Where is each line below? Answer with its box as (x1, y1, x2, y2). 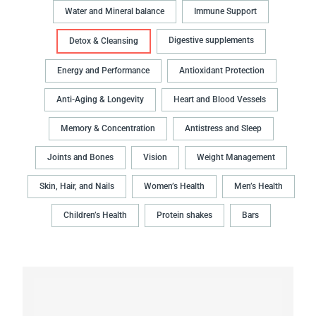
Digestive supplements (168, 35, 254, 46)
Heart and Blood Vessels (173, 95, 266, 105)
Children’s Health (63, 210, 127, 221)
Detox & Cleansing (68, 36, 138, 47)
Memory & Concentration (60, 123, 155, 134)
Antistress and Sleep (184, 123, 262, 134)
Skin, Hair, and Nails (39, 181, 114, 192)
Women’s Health (143, 181, 205, 192)
